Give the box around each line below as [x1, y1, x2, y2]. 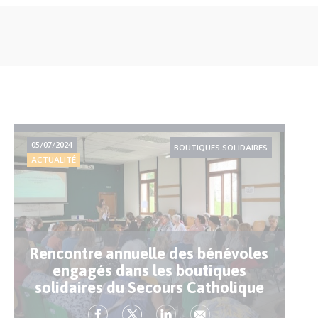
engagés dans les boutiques [52, 261, 246, 280]
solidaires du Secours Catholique [34, 278, 264, 297]
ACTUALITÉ [31, 155, 76, 165]
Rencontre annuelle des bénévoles [30, 244, 269, 263]
